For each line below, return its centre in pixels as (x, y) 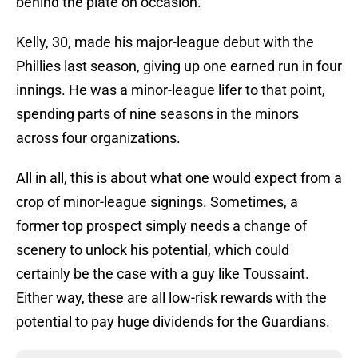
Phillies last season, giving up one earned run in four (179, 66)
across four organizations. (98, 138)
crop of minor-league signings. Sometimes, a (157, 202)
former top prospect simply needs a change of (161, 226)
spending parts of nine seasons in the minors (157, 114)
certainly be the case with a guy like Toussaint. (163, 274)
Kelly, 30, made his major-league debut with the (165, 42)
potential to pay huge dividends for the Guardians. (173, 322)
